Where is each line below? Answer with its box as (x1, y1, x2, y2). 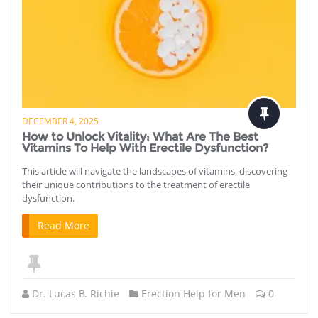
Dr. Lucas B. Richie (32, 286, 119, 300)
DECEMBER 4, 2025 (22, 114, 99, 127)
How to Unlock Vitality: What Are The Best (22, 129, 258, 143)
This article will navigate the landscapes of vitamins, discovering (22, 164, 287, 177)
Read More (38, 218, 89, 232)
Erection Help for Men (141, 286, 246, 300)
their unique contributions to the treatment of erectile (22, 177, 250, 191)
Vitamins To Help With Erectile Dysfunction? (22, 141, 268, 155)
